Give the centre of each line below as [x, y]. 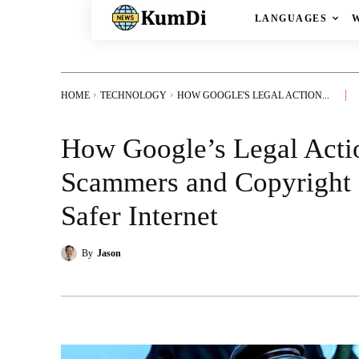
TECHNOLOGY [133, 95]
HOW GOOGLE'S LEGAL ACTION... [253, 95]
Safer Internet [139, 216]
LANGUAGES [291, 19]
